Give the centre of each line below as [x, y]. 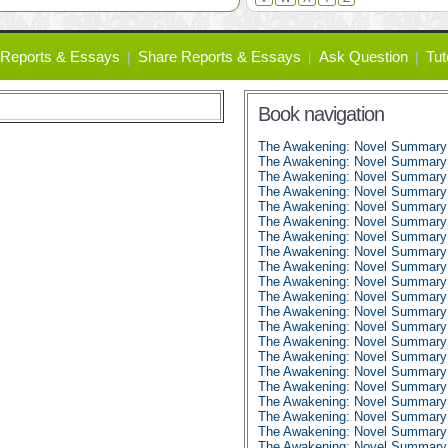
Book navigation [321, 114]
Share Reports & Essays [219, 56]
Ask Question [363, 56]
